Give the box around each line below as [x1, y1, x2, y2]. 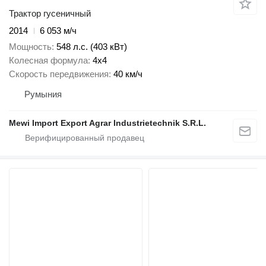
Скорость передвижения [9, 68, 109, 79]
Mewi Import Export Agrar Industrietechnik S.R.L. [9, 118, 206, 128]
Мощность [9, 41, 52, 52]
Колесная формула [9, 55, 88, 65]
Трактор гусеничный [9, 8, 91, 19]
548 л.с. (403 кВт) [56, 41, 127, 52]
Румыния [24, 88, 62, 99]
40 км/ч [113, 68, 142, 79]
